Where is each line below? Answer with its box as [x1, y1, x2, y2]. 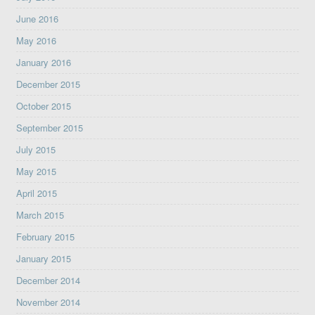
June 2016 [16, 12, 59, 26]
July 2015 [16, 143, 56, 157]
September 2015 [16, 121, 84, 135]
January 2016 [16, 56, 72, 70]
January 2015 [16, 252, 72, 266]
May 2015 [16, 165, 57, 179]
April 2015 [16, 186, 58, 200]
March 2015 [16, 208, 65, 222]
